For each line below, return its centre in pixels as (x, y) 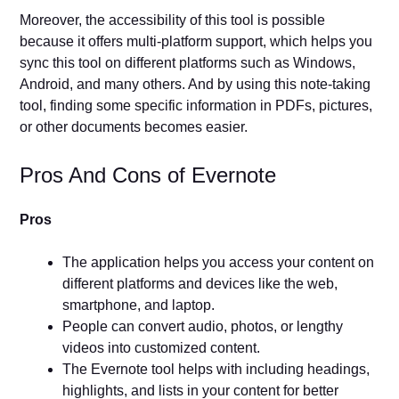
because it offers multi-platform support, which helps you (196, 41)
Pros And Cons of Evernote (148, 175)
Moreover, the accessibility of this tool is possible (173, 20)
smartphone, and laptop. (139, 305)
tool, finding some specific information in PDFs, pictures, (196, 105)
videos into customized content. (163, 347)
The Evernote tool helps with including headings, (216, 369)
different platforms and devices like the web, (200, 283)
